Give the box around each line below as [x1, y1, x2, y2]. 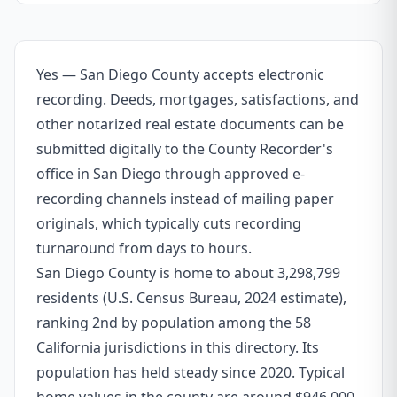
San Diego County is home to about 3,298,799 [36, 263, 340, 283]
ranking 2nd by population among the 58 [36, 313, 311, 332]
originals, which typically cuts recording [36, 214, 301, 233]
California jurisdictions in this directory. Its [36, 338, 319, 357]
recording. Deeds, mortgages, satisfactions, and [36, 90, 359, 109]
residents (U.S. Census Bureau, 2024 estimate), [36, 288, 346, 307]
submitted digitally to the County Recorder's [36, 139, 333, 159]
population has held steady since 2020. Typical [36, 362, 345, 382]
